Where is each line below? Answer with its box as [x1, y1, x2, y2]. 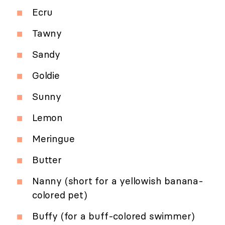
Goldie [32, 69, 60, 82]
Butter [32, 154, 62, 166]
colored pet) [32, 189, 87, 201]
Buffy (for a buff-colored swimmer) [32, 210, 195, 222]
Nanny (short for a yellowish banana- [32, 175, 203, 187]
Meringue [32, 133, 75, 145]
